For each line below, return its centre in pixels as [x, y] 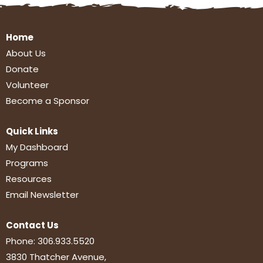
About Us [26, 53]
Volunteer [27, 85]
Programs [27, 163]
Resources [29, 179]
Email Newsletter [42, 195]
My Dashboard [37, 147]
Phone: [22, 241]
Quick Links [32, 131]
